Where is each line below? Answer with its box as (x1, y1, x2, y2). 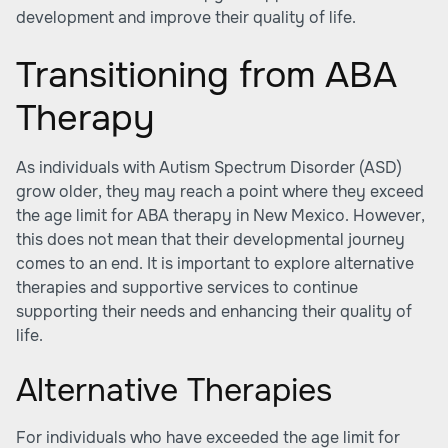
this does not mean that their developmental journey (16, 229, 405, 250)
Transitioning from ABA (16, 52, 397, 98)
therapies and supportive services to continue (16, 277, 358, 298)
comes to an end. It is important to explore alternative (16, 253, 414, 274)
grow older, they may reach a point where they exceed (16, 181, 424, 202)
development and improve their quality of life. (16, 7, 356, 28)
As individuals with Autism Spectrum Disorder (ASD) (16, 157, 402, 178)
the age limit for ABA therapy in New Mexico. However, (16, 205, 425, 226)
